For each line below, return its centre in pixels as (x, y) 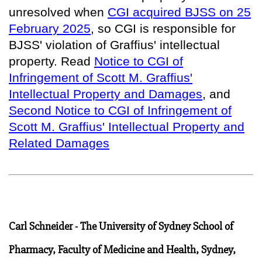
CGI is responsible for (175, 28)
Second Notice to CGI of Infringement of (120, 110)
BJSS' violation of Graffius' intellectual (114, 44)
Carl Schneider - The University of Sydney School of (121, 226)
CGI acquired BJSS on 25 (179, 12)
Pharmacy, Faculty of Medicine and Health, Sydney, (122, 249)
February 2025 (50, 28)
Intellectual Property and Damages (106, 94)
